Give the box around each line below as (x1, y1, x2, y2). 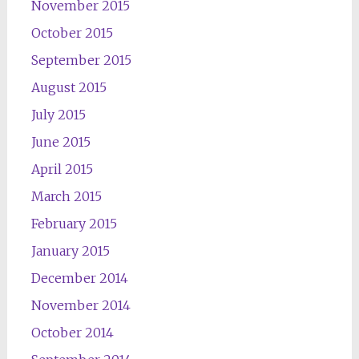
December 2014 (30, 270, 128, 286)
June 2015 (30, 134, 91, 150)
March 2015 (30, 188, 102, 204)
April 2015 (30, 161, 93, 177)
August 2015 (30, 79, 107, 95)
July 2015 (30, 107, 86, 123)
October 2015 (30, 25, 113, 41)
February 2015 (30, 216, 117, 232)
